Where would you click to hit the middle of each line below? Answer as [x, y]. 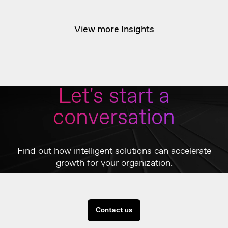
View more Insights [114, 30]
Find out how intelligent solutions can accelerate [114, 151]
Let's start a [114, 97]
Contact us [114, 210]
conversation [114, 118]
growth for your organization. [114, 164]
